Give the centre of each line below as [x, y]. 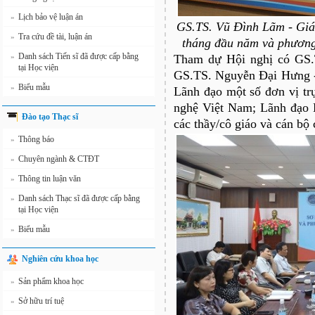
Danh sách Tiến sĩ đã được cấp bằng [78, 56]
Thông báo [36, 139]
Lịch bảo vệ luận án [51, 17]
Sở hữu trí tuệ [41, 301]
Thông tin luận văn [50, 179]
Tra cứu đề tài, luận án [55, 37]
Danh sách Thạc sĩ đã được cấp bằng [79, 198]
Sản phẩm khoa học [51, 281]
